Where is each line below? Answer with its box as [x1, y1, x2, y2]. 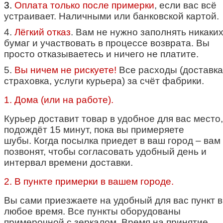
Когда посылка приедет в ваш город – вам [34, 135, 221, 146]
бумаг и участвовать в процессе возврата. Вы [4, 37, 210, 48]
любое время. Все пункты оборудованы [4, 206, 181, 217]
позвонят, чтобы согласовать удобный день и [4, 146, 207, 157]
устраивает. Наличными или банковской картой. [4, 10, 219, 21]
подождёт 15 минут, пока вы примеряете [4, 124, 184, 135]
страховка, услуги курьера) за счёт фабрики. [4, 75, 204, 86]
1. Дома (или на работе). [4, 94, 113, 105]
